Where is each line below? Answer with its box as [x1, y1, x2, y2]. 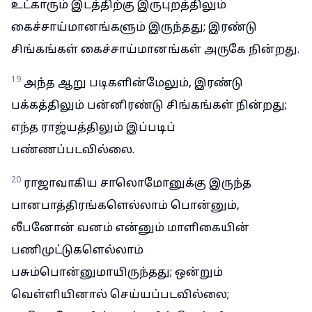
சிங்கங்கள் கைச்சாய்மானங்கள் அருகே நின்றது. [11, 43, 299, 57]
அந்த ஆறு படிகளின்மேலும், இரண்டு [24, 77, 243, 91]
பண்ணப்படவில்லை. [11, 143, 134, 157]
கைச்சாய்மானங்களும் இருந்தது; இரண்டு [11, 21, 257, 35]
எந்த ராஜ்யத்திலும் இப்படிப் [11, 121, 175, 135]
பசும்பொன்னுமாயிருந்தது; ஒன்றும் [11, 266, 223, 280]
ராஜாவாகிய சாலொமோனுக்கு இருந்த [24, 177, 251, 191]
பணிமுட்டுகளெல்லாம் [11, 244, 143, 258]
